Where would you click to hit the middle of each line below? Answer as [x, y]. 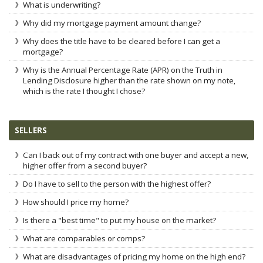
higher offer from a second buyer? [85, 166]
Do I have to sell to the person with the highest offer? [117, 184]
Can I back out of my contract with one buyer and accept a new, [136, 155]
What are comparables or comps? [84, 238]
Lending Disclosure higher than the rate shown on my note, [129, 80]
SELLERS [31, 130]
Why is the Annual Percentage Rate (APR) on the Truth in [123, 70]
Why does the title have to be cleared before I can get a [122, 41]
